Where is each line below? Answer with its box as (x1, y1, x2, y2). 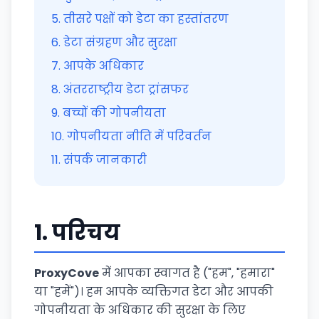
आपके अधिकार (63, 58, 144, 74)
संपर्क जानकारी (63, 152, 147, 168)
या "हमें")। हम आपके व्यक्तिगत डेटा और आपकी (34, 283, 273, 300)
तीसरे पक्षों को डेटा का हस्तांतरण (63, 11, 229, 27)
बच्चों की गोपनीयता (63, 105, 166, 121)
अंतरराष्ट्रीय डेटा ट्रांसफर (63, 81, 189, 98)
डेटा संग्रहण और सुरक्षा (63, 34, 177, 51)
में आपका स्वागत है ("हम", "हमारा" (99, 265, 275, 281)
